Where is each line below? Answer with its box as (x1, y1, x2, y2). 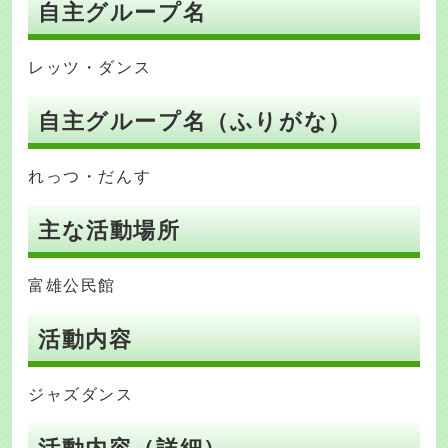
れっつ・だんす (28, 168, 152, 186)
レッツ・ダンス (28, 59, 152, 77)
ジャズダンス (28, 386, 134, 404)
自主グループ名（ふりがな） (38, 109, 352, 135)
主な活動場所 (38, 218, 181, 244)
